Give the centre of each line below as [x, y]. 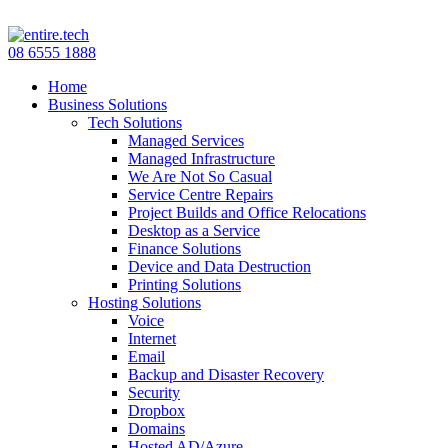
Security [154, 392]
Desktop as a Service [194, 230]
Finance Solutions [184, 248]
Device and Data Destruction [219, 266]
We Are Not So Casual [200, 176]
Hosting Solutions [144, 302]
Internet [152, 338]
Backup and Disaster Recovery [226, 374]
